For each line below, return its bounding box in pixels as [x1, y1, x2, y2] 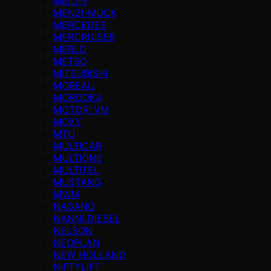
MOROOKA [53, 91, 102, 103]
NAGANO [53, 200, 95, 212]
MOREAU [53, 79, 95, 91]
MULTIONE [53, 151, 102, 164]
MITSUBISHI [53, 67, 108, 79]
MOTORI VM [53, 103, 109, 116]
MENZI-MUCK [53, 6, 117, 19]
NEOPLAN [53, 236, 100, 249]
